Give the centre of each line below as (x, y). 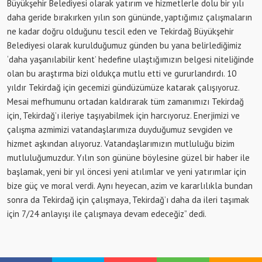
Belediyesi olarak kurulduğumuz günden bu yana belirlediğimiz (124, 45)
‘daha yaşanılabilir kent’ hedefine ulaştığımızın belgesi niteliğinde (130, 59)
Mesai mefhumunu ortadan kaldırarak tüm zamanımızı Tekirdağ (125, 101)
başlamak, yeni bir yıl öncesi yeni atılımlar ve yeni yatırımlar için (127, 171)
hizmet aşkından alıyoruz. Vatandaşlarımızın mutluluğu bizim (121, 143)
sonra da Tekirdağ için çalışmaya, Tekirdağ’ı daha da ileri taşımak (128, 199)
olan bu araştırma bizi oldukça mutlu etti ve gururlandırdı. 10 (122, 73)
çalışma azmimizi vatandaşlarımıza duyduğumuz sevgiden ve (120, 129)
